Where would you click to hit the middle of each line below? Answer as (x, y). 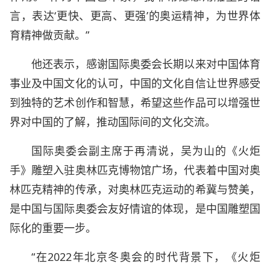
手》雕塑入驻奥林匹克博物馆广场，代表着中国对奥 (135, 170)
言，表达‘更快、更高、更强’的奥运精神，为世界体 (135, 16)
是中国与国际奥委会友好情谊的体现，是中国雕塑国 (135, 209)
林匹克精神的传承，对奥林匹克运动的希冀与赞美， (135, 189)
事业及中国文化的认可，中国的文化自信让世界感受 (135, 83)
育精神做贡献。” (49, 35)
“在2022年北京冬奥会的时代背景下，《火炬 (146, 257)
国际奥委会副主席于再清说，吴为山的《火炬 (146, 151)
